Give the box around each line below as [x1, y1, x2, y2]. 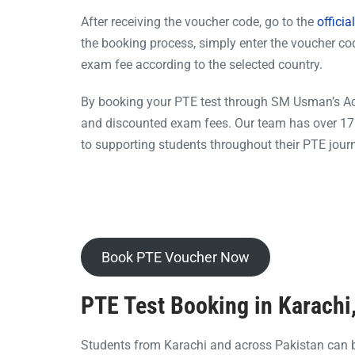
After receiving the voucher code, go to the [81, 13, 317, 29]
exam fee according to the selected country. [81, 56, 323, 72]
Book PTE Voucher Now [101, 248, 250, 265]
